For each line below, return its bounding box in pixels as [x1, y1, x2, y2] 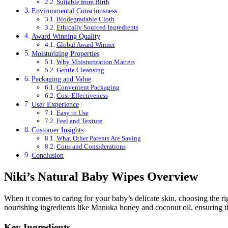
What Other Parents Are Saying [56, 134, 141, 142]
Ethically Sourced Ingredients [56, 23, 138, 31]
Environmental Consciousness [31, 6, 117, 15]
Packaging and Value [31, 74, 91, 83]
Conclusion [31, 151, 64, 159]
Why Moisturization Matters [56, 58, 135, 66]
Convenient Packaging [56, 83, 120, 91]
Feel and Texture [56, 117, 102, 125]
